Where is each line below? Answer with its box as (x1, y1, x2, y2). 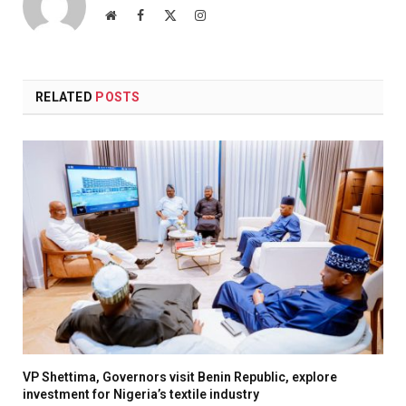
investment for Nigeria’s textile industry (23, 387, 259, 402)
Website (115, 7, 156, 21)
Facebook (143, 7, 192, 21)
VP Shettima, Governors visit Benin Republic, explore (23, 370, 337, 385)
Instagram (205, 7, 256, 21)
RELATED (35, 89, 96, 104)
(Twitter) (176, 25, 222, 39)
